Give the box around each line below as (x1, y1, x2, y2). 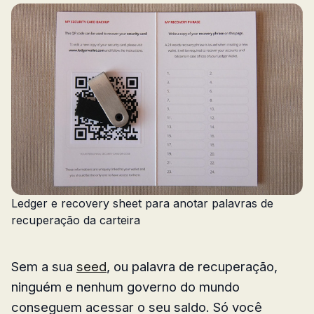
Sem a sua (11, 258, 76, 274)
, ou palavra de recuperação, (107, 258, 278, 274)
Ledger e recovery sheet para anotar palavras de (11, 196, 273, 210)
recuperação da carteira (11, 212, 140, 227)
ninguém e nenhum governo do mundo (11, 278, 240, 294)
